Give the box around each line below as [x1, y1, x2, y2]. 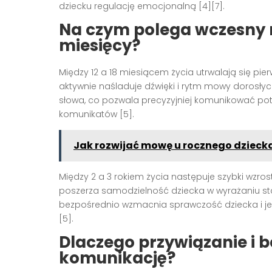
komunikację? [59, 247, 175, 270]
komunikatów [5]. [59, 108, 134, 121]
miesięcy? [59, 35, 140, 57]
